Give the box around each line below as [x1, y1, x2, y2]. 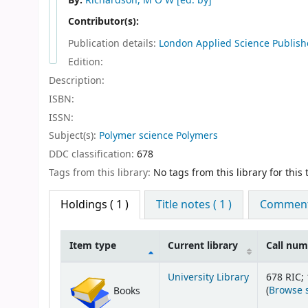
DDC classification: [49, 147, 137, 162]
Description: [49, 74, 104, 89]
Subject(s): [49, 129, 99, 144]
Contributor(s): [68, 14, 142, 29]
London [159, 36, 193, 52]
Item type [69, 238, 116, 253]
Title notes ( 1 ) [156, 196, 232, 213]
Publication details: [68, 36, 159, 52]
